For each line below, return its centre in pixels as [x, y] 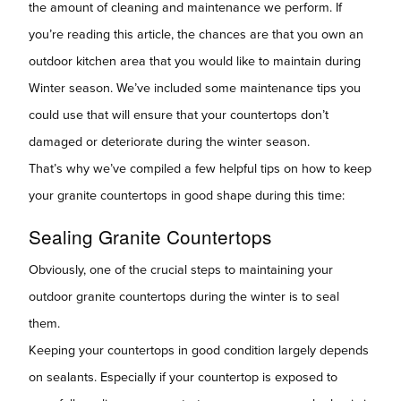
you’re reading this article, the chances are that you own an [196, 34]
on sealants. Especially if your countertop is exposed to [183, 377]
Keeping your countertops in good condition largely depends [199, 350]
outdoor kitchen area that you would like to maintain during [195, 61]
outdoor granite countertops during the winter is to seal [184, 296]
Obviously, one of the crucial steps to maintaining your [181, 269]
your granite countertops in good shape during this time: [187, 195]
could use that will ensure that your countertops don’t [179, 115]
